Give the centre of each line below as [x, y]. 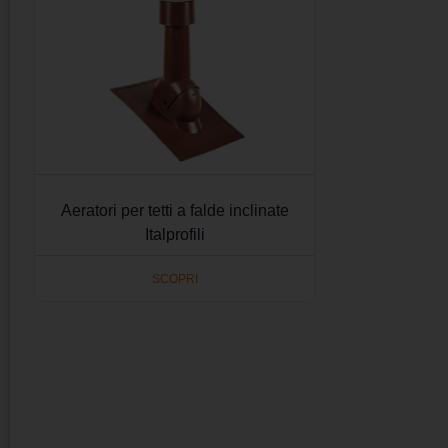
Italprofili [174, 235]
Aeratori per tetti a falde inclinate [174, 211]
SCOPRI [174, 278]
